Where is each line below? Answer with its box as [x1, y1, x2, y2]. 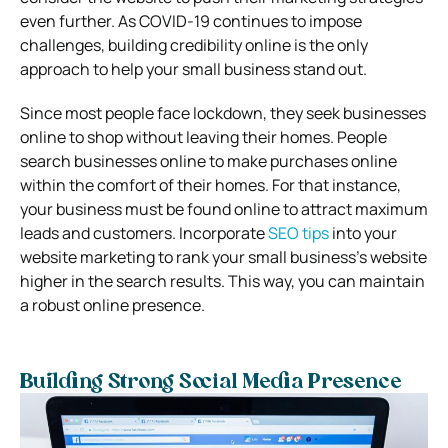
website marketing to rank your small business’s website [20, 245, 427, 268]
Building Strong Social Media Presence [20, 372, 401, 393]
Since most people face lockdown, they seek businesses [20, 101, 426, 124]
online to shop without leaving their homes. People [20, 125, 387, 148]
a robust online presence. [20, 293, 205, 316]
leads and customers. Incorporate [20, 221, 268, 244]
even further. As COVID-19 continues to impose [20, 9, 362, 32]
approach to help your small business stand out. [20, 57, 367, 80]
